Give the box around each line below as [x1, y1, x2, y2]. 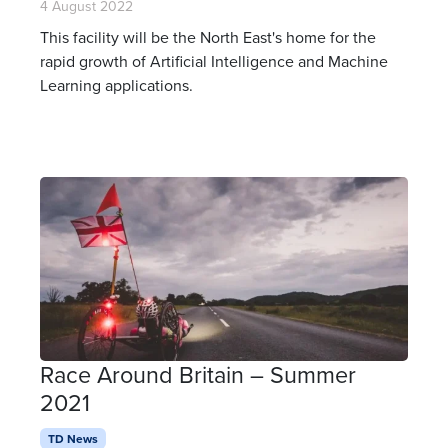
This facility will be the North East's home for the [40, 25, 376, 48]
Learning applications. [40, 73, 193, 96]
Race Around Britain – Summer [40, 357, 356, 391]
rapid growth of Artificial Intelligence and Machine [40, 49, 388, 72]
